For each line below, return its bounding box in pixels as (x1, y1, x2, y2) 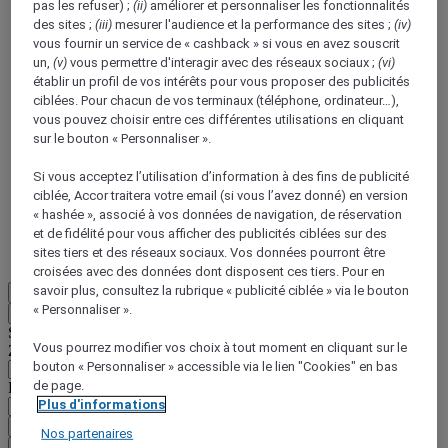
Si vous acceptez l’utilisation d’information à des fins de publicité (33, 168, 410, 184)
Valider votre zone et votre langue (16, 419, 210, 434)
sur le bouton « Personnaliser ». (33, 130, 212, 146)
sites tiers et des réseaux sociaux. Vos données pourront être (33, 244, 386, 260)
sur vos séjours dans (303, 157, 429, 174)
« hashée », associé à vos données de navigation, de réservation (33, 206, 403, 222)
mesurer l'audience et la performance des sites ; (112, 16, 395, 32)
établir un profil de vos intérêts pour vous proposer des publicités (33, 73, 411, 89)
